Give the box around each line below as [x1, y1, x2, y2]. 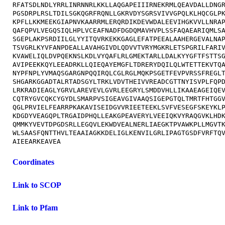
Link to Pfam [13, 203, 58, 212]
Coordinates [13, 158, 54, 167]
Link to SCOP [13, 180, 61, 189]
